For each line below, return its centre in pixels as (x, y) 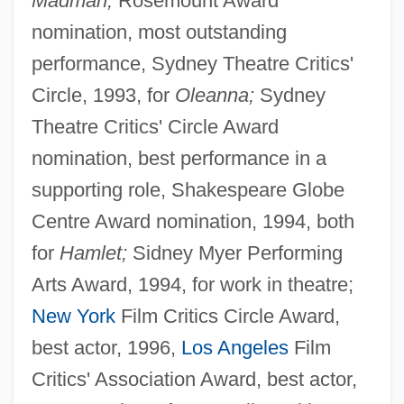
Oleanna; (214, 96)
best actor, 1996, (106, 348)
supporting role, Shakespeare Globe (188, 190)
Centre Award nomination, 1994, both (193, 222)
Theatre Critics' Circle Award (155, 127)
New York (73, 317)
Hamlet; (93, 253)
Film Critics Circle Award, (227, 317)
